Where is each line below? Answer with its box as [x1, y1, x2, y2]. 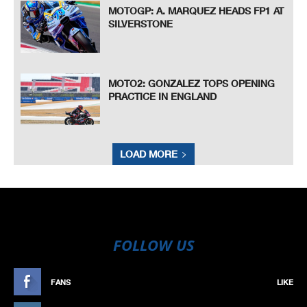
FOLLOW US [112, 234, 195, 256]
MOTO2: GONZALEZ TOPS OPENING [108, 77, 275, 89]
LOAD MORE [120, 148, 177, 160]
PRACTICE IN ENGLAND [108, 90, 217, 102]
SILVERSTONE [108, 18, 173, 30]
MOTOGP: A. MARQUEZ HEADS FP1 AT [108, 5, 284, 17]
